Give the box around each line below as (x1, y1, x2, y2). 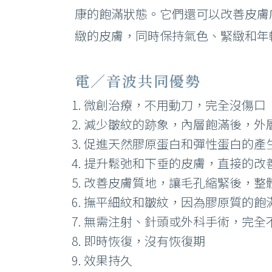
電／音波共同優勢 (75, 70, 201, 91)
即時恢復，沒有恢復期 (84, 232, 205, 250)
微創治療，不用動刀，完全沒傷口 (84, 96, 266, 114)
